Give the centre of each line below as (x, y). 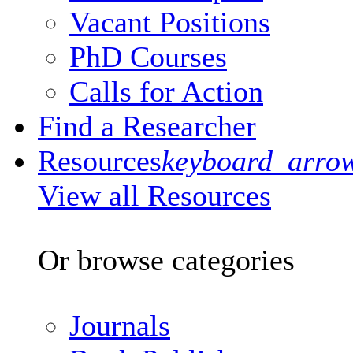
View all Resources (154, 195)
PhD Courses (148, 56)
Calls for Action (166, 91)
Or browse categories (166, 260)
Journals (120, 325)
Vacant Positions (170, 22)
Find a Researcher (147, 126)
